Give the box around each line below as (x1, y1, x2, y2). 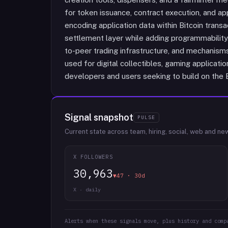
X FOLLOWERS (73, 153, 113, 160)
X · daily (73, 186, 101, 193)
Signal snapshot (65, 112, 133, 123)
